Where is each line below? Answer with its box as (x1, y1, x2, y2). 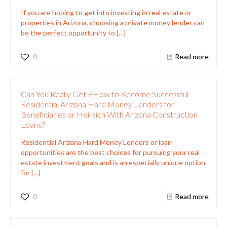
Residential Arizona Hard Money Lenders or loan (21, 137, 172, 146)
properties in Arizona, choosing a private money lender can (21, 18, 205, 27)
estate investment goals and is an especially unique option (21, 158, 205, 167)
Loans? (21, 119, 45, 129)
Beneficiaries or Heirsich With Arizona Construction (21, 109, 198, 119)
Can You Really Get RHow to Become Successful (21, 89, 188, 99)
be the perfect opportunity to (21, 28, 115, 37)
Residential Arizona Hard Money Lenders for (21, 99, 174, 109)
